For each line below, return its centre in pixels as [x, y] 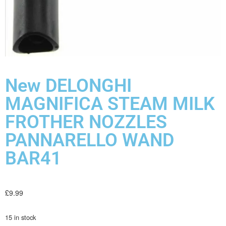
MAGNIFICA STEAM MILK [110, 104]
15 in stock [20, 217]
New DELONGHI [68, 86]
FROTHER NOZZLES [86, 122]
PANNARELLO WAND [90, 140]
